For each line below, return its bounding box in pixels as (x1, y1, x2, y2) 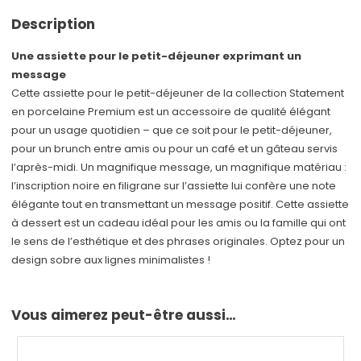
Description (11, 15, 96, 35)
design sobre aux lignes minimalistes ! (11, 252, 211, 268)
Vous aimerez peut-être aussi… (11, 305, 237, 326)
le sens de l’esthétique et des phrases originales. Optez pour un (11, 234, 346, 250)
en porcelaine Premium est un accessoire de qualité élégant (11, 104, 331, 120)
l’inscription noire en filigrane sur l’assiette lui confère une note (11, 178, 337, 194)
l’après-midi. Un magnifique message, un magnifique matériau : (11, 160, 347, 176)
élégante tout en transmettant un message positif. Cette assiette (11, 197, 350, 213)
